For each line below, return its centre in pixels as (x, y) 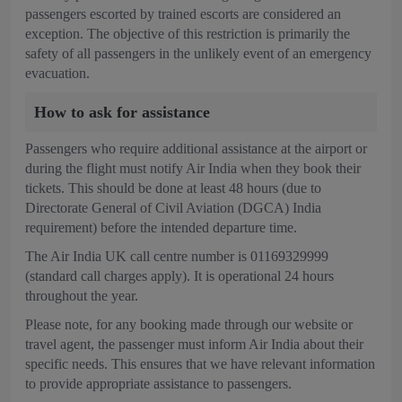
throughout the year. (82, 296)
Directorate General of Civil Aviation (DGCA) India (173, 208)
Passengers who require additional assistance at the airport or (196, 149)
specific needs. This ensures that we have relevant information (200, 364)
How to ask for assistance (122, 112)
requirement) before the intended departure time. (161, 227)
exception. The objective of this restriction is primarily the (188, 34)
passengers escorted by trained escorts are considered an (183, 14)
